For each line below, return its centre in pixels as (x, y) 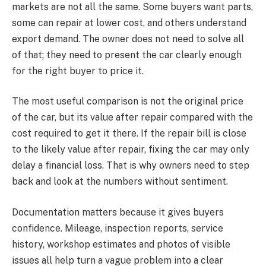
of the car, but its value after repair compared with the (132, 118)
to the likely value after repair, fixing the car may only (131, 150)
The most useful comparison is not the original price (128, 102)
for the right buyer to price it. (78, 71)
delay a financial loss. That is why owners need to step (131, 166)
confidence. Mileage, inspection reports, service (118, 228)
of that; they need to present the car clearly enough (127, 55)
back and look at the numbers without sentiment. (120, 182)
